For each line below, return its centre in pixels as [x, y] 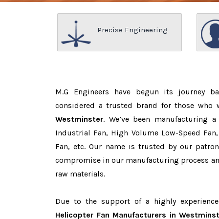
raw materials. [80, 174]
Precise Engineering [132, 30]
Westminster [79, 119]
